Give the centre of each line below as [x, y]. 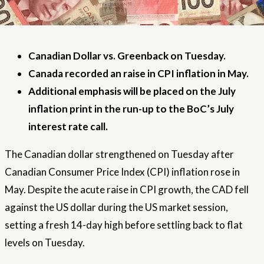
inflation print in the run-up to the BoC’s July [131, 109]
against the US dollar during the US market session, [116, 207]
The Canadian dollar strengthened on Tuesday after [119, 154]
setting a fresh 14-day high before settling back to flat [124, 225]
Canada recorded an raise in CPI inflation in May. [138, 73]
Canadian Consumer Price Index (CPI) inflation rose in [122, 172]
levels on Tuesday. [45, 242]
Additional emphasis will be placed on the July [132, 91]
